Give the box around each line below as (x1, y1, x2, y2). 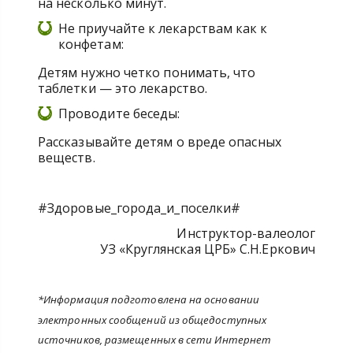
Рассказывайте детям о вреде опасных (38, 133, 281, 150)
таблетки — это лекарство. (38, 80, 207, 97)
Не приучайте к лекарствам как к (58, 20, 268, 37)
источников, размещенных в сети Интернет (38, 332, 272, 347)
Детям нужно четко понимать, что (38, 64, 256, 81)
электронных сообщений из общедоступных (38, 312, 267, 327)
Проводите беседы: (58, 105, 180, 122)
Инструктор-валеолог (176, 225, 315, 242)
